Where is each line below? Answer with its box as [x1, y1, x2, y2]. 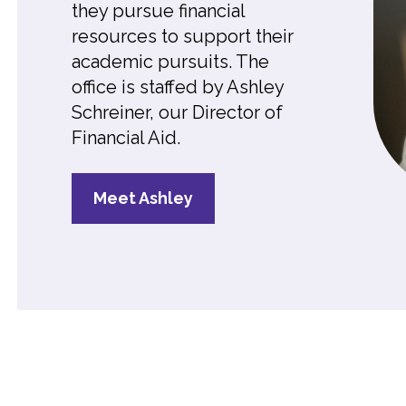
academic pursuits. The [72, 51, 269, 72]
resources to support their [72, 25, 294, 47]
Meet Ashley [93, 188, 193, 208]
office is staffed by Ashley [72, 76, 284, 98]
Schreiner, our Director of [72, 101, 283, 123]
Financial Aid [72, 127, 177, 149]
